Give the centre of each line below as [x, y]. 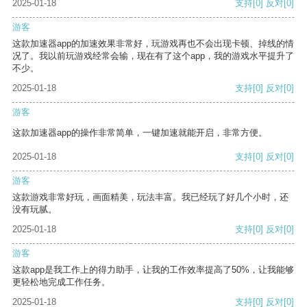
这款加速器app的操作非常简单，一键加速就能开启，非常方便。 [140, 133]
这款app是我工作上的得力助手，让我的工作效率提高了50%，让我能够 [153, 270]
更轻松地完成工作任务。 [61, 282]
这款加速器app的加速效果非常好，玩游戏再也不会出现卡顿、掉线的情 [153, 44]
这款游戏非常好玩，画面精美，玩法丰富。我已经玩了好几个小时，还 [150, 197]
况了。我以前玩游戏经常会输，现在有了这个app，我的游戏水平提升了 [153, 56]
